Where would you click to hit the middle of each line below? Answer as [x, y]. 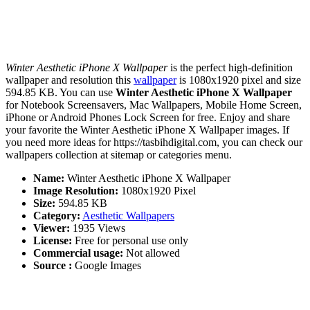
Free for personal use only [130, 241]
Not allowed [152, 253]
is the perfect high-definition [230, 68]
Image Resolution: [76, 191]
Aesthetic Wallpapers [128, 216]
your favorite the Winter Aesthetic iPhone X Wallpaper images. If [147, 130]
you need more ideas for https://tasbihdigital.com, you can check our [154, 143]
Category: [57, 216]
